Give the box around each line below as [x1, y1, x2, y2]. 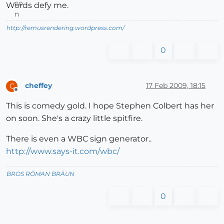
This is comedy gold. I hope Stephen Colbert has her [6, 100, 214, 110]
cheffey [25, 81, 52, 90]
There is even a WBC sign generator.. [6, 133, 151, 143]
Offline [15, 89, 35, 97]
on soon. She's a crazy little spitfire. [6, 113, 142, 123]
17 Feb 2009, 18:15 [146, 81, 205, 90]
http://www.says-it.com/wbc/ [6, 146, 119, 156]
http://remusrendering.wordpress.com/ [6, 23, 124, 31]
